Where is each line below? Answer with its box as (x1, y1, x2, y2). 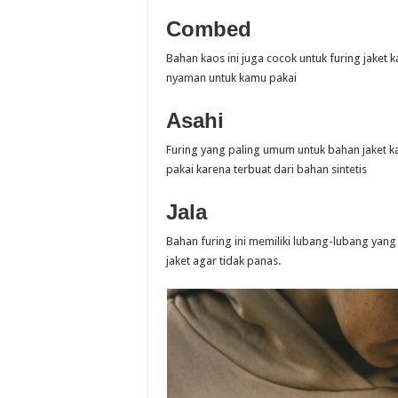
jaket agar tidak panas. (166, 254, 281, 267)
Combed (166, 17, 251, 41)
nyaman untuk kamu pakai (166, 71, 297, 84)
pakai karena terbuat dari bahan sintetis (166, 163, 367, 176)
